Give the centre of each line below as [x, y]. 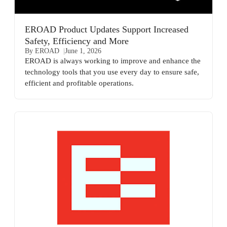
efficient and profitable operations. [79, 83]
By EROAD [42, 51]
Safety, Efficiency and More [77, 41]
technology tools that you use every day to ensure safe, [112, 71]
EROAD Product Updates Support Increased [107, 29]
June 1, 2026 [83, 51]
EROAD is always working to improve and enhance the [113, 60]
